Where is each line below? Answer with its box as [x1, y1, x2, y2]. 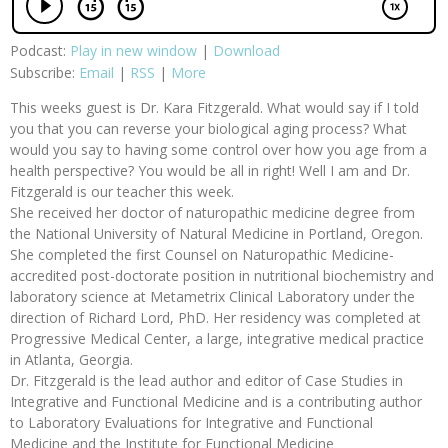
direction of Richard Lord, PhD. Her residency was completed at [10, 308, 421, 328]
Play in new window [70, 41, 197, 61]
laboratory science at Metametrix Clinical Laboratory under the [10, 287, 415, 307]
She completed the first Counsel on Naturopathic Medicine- [10, 245, 394, 265]
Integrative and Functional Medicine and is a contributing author [10, 392, 422, 412]
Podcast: [10, 41, 70, 61]
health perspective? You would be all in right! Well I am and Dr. [10, 161, 410, 181]
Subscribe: [10, 63, 79, 83]
